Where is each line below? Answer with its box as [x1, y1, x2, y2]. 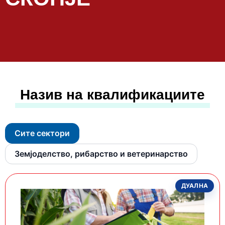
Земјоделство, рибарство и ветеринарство [15, 149, 188, 159]
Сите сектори [15, 128, 70, 139]
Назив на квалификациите [20, 87, 205, 103]
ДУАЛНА [181, 182, 208, 190]
